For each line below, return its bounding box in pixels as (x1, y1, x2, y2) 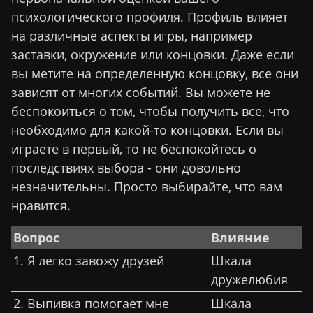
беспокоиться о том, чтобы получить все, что (11, 102, 289, 119)
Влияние (211, 228, 270, 246)
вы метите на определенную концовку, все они (11, 64, 298, 82)
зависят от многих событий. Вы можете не (11, 83, 270, 101)
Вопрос (13, 228, 59, 246)
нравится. (11, 196, 71, 214)
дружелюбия (211, 270, 288, 288)
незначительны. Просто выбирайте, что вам (11, 177, 282, 195)
